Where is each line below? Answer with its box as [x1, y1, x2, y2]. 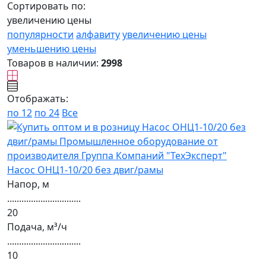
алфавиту [76, 28, 120, 41]
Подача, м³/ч [7, 220, 67, 233]
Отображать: [7, 92, 68, 105]
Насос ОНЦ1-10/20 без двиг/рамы [7, 163, 163, 176]
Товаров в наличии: [7, 56, 101, 69]
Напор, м [7, 178, 49, 191]
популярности [7, 28, 74, 41]
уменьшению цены [7, 42, 96, 55]
